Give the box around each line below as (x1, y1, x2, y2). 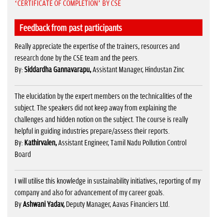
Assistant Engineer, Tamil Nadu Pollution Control (57, 138, 186, 147)
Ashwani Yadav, (23, 200, 66, 209)
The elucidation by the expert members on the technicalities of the (15, 92, 192, 101)
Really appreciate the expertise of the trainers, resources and (15, 42, 180, 51)
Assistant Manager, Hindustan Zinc (93, 65, 185, 74)
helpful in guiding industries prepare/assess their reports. (15, 126, 170, 136)
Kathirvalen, (24, 138, 57, 147)
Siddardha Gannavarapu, (24, 65, 93, 74)
